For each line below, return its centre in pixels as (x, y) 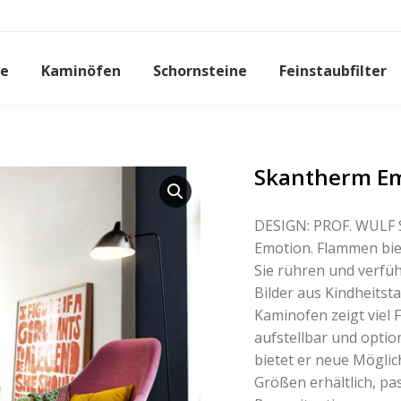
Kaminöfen (81, 70)
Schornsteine (200, 70)
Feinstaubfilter (333, 70)
